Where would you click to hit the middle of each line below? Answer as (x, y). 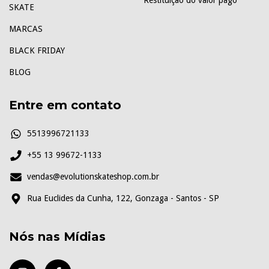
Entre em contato (65, 105)
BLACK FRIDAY (37, 51)
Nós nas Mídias (57, 236)
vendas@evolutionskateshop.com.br (93, 176)
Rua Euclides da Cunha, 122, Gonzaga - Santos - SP (123, 198)
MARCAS (26, 29)
